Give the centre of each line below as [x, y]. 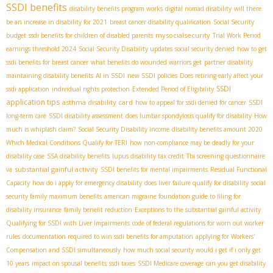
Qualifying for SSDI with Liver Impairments [68, 223]
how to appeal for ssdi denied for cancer [191, 103]
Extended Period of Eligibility [173, 89]
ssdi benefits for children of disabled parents [91, 36]
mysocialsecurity [183, 35]
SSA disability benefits [78, 156]
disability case [25, 156]
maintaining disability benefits [50, 76]
